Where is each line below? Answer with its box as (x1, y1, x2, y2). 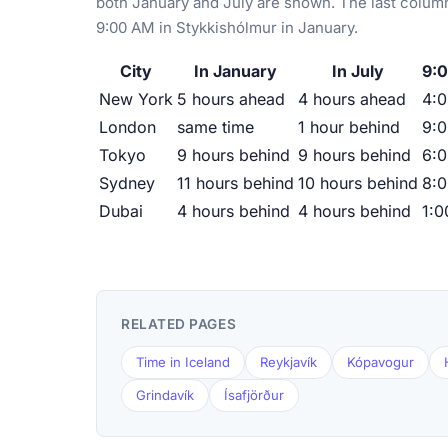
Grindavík (136, 387, 194, 404)
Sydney (99, 173, 155, 194)
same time (177, 117, 254, 138)
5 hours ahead (177, 89, 285, 110)
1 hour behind (298, 117, 400, 138)
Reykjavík (260, 354, 317, 371)
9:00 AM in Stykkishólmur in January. (96, 18, 358, 38)
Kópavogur (347, 354, 414, 371)
